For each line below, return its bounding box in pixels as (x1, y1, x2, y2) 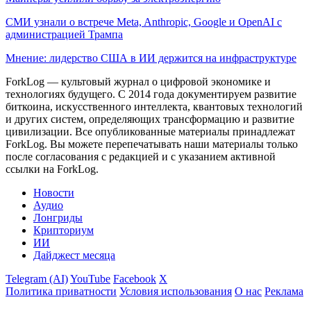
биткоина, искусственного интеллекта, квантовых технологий (6, 100, 303, 112)
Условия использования (119, 285, 232, 297)
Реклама (264, 285, 303, 297)
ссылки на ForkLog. (6, 162, 99, 175)
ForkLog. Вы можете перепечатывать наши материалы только (6, 137, 298, 150)
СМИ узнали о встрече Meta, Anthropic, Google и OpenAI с (6, 15, 282, 28)
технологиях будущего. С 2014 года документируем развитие (6, 87, 296, 100)
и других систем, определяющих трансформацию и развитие (6, 112, 294, 125)
